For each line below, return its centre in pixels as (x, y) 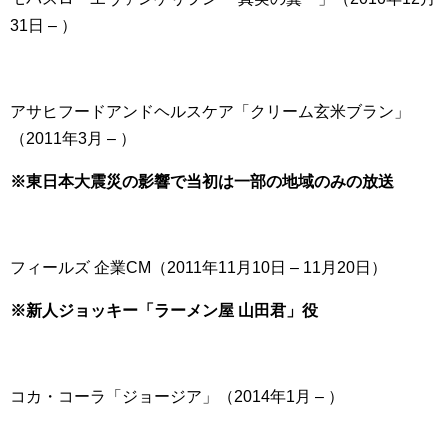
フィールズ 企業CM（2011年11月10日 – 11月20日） (198, 267)
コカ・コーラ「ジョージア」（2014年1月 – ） (177, 396)
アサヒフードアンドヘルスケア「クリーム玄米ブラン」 (210, 111)
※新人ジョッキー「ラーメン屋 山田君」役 (164, 310)
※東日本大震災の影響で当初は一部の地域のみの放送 (202, 181)
